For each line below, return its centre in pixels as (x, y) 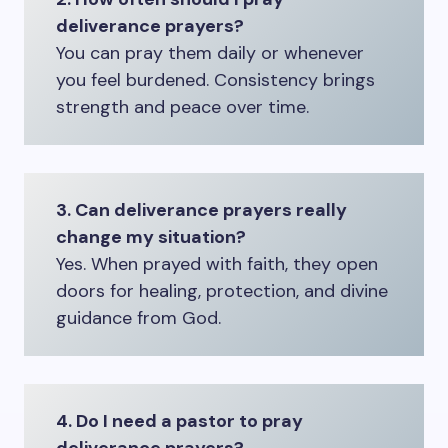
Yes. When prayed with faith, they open (217, 264)
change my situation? (151, 237)
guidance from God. (138, 318)
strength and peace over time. (182, 107)
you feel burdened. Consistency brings (215, 80)
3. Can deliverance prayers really (201, 210)
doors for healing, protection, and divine (222, 291)
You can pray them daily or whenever (210, 53)
